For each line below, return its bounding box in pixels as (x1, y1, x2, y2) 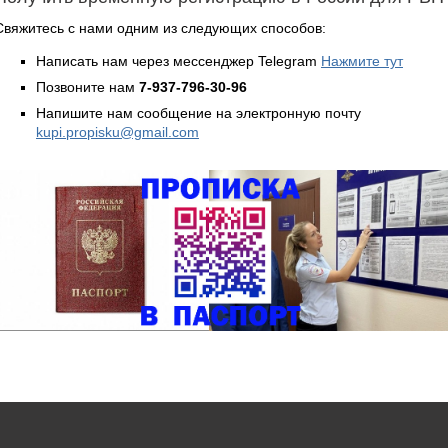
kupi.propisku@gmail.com (36, 123, 199, 140)
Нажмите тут (321, 52, 403, 69)
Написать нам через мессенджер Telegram (36, 52, 321, 69)
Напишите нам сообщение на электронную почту (36, 104, 361, 121)
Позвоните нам (36, 78, 139, 95)
